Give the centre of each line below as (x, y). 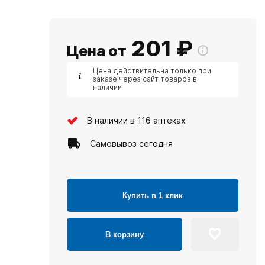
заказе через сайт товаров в (145, 79)
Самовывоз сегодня (131, 143)
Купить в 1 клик (153, 195)
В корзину (125, 234)
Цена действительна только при (152, 71)
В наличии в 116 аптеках (136, 120)
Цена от (97, 51)
